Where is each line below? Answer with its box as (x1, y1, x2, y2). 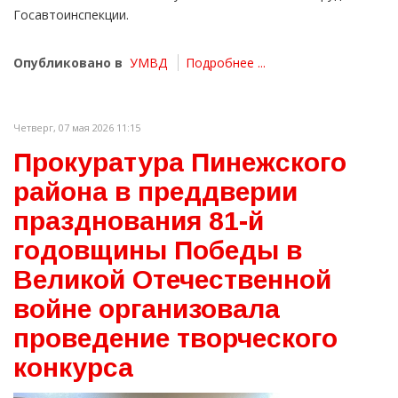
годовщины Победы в (13, 235, 302, 266)
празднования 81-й (13, 206, 264, 236)
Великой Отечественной (13, 265, 331, 295)
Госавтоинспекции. (13, 6, 129, 24)
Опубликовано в (13, 54, 123, 72)
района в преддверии (13, 177, 298, 207)
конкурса (13, 353, 133, 383)
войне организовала (13, 294, 280, 324)
